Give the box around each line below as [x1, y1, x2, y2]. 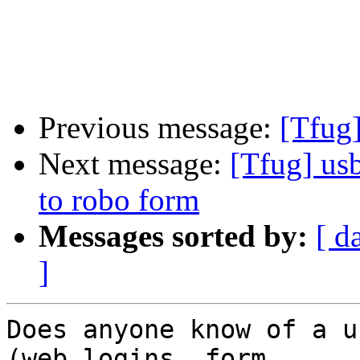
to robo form [39, 182, 199, 218]
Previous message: [39, 110, 280, 145]
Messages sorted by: [39, 219, 308, 254]
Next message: [39, 146, 230, 182]
